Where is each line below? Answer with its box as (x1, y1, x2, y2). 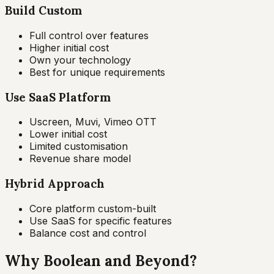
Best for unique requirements (29, 66, 165, 79)
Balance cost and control (29, 226, 146, 239)
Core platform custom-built (29, 202, 156, 215)
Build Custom (5, 3, 82, 18)
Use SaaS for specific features (29, 214, 172, 227)
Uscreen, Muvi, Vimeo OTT (29, 116, 157, 128)
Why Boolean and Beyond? (5, 251, 197, 270)
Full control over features (29, 29, 149, 42)
